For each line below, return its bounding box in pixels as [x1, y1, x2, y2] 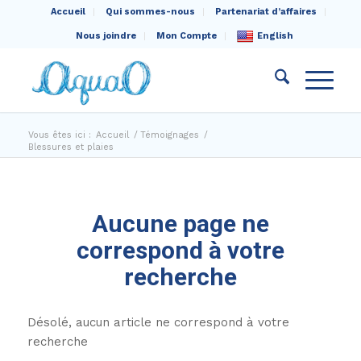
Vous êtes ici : [27, 130, 91, 140]
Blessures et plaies [27, 142, 114, 152]
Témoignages [139, 130, 199, 140]
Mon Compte [156, 31, 217, 41]
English [256, 31, 293, 41]
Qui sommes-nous [106, 6, 196, 17]
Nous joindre [75, 31, 136, 41]
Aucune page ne [91, 210, 269, 238]
